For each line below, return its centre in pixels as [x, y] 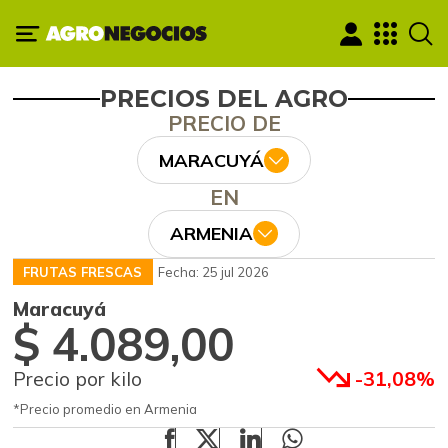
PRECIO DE [224, 123]
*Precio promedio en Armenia [105, 408]
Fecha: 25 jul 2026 [213, 271]
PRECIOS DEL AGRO [224, 99]
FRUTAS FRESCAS [83, 271]
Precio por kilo [77, 378]
